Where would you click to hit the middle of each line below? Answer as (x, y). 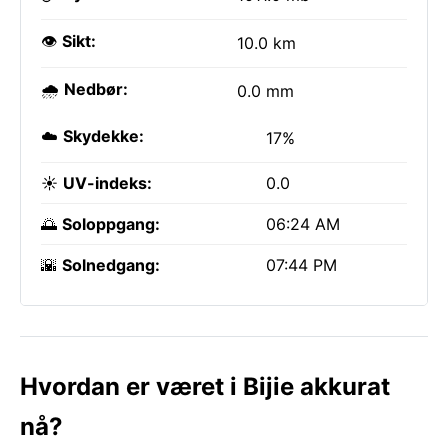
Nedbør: (96, 89)
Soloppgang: (111, 224)
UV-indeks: (107, 183)
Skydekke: (103, 136)
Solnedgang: (111, 265)
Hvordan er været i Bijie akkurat (205, 386)
